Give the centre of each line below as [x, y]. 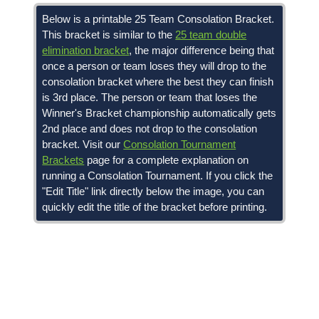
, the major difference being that [202, 50]
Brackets [63, 160]
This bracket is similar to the [109, 35]
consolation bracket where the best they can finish [158, 82]
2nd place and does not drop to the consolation [150, 129]
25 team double [211, 35]
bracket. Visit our [83, 144]
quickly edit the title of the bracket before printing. [155, 207]
